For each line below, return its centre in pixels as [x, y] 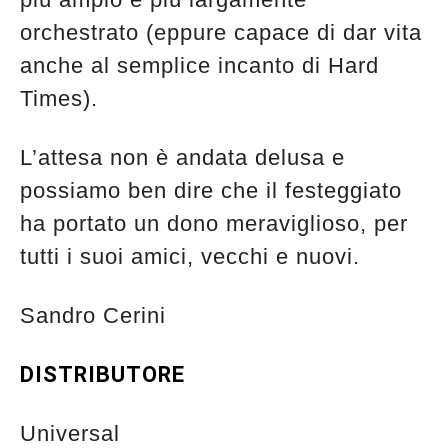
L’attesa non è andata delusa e [182, 157]
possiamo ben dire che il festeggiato [211, 190]
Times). [62, 98]
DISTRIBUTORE [102, 374]
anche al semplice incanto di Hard [199, 65]
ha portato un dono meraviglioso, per [214, 223]
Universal [70, 433]
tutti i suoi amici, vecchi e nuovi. [193, 256]
